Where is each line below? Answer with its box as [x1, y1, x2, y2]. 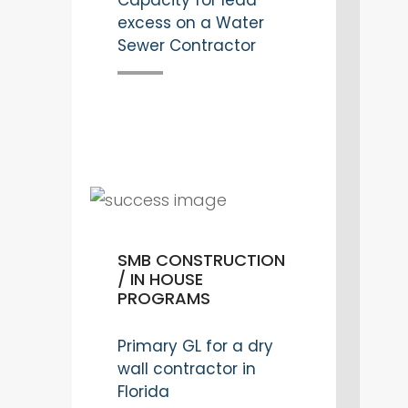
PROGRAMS [117, 287, 210, 311]
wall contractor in [117, 358, 256, 381]
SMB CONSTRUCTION [117, 249, 285, 272]
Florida [117, 381, 169, 403]
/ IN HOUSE [117, 268, 203, 291]
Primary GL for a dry [117, 335, 273, 358]
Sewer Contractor [117, 35, 256, 57]
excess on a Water [117, 12, 264, 35]
